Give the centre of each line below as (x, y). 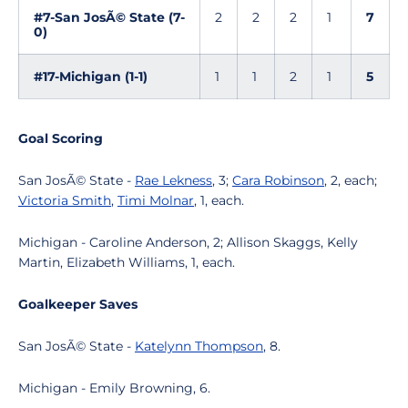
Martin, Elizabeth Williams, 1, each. (127, 262)
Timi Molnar (156, 200)
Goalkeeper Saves (78, 304)
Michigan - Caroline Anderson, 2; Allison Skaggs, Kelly (188, 242)
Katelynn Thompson (199, 346)
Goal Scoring (61, 138)
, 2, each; (351, 180)
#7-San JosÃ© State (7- (109, 17)
